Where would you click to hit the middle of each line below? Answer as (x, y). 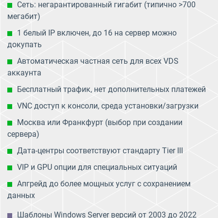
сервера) (23, 134)
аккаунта (24, 73)
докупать (25, 44)
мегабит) (24, 16)
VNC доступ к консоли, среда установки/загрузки (108, 106)
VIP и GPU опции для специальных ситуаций (97, 167)
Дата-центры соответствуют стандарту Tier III (100, 150)
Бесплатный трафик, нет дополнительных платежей (111, 89)
